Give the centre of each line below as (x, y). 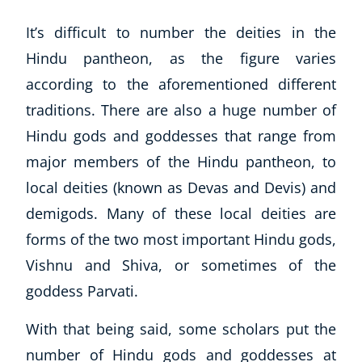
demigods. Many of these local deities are (181, 214)
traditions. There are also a (124, 110)
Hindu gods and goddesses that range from (181, 136)
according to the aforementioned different (181, 84)
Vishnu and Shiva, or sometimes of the (181, 265)
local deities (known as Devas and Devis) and (181, 188)
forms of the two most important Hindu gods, (181, 240)
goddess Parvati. (82, 291)
